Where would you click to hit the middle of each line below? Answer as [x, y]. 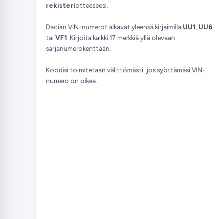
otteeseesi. [91, 6]
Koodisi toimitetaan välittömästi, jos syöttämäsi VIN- [125, 70]
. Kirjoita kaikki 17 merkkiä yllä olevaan [121, 38]
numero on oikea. [71, 81]
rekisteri [60, 6]
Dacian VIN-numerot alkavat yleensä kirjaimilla [114, 27]
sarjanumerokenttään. [78, 49]
